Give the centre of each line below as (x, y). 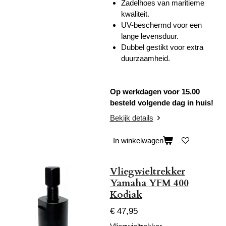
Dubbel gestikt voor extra (162, 47)
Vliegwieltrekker (147, 172)
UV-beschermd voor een (161, 25)
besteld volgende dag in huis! (161, 103)
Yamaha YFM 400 (149, 183)
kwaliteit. (135, 14)
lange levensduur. (150, 36)
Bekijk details (131, 118)
